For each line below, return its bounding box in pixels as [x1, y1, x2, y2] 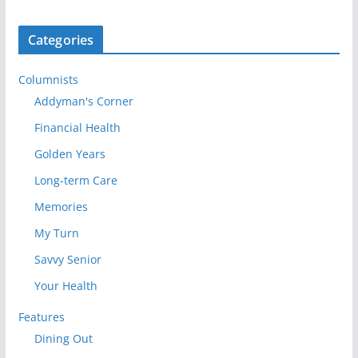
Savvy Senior [34, 252, 101, 268]
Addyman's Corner [34, 93, 133, 109]
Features [18, 309, 65, 325]
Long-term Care [34, 173, 117, 189]
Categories [27, 31, 94, 50]
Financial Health [34, 120, 121, 136]
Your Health [34, 278, 97, 294]
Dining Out [34, 331, 93, 347]
